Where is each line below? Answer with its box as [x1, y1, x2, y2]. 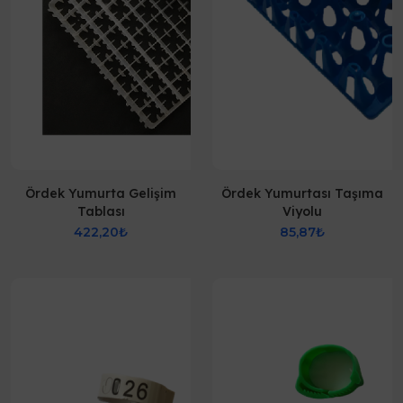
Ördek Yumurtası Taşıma [221, 185, 383, 201]
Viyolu [282, 203, 322, 219]
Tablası [76, 203, 125, 219]
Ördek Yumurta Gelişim [25, 185, 176, 201]
